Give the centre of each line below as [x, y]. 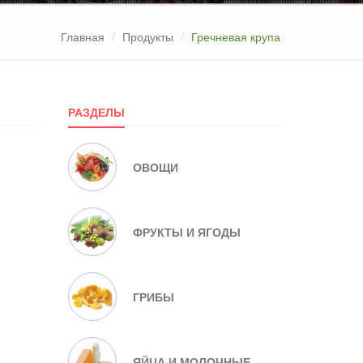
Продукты [148, 36]
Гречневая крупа [236, 36]
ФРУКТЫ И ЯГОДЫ [186, 232]
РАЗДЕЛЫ [96, 112]
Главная [83, 36]
